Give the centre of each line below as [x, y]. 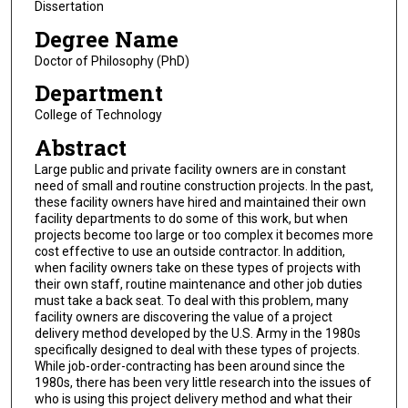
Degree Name [106, 39]
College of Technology [98, 115]
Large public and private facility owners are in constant [190, 169]
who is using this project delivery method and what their [193, 398]
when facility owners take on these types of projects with [197, 267]
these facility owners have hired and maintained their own [200, 202]
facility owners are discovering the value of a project [183, 316]
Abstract [80, 147]
